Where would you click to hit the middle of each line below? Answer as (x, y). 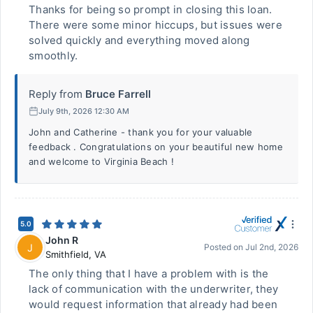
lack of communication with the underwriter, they (154, 289)
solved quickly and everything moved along (139, 40)
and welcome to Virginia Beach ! (102, 161)
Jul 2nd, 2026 (272, 247)
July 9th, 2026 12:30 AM (84, 111)
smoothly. (53, 56)
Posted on (225, 247)
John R (62, 240)
